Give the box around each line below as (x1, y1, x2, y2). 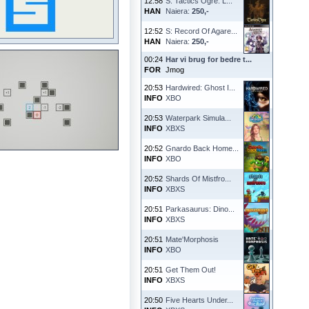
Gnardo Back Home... (166, 144, 239, 152)
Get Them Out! (166, 266, 216, 274)
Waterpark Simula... (166, 114, 231, 122)
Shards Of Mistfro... (166, 175, 231, 183)
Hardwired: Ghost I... (166, 83, 235, 92)
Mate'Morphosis (166, 235, 219, 243)
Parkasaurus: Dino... (166, 205, 235, 213)
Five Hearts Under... (166, 296, 233, 304)
